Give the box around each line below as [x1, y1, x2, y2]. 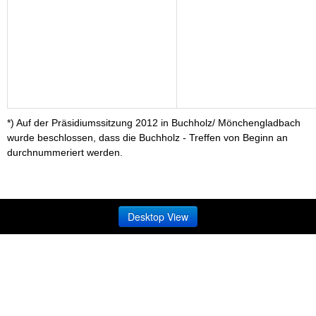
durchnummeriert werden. [7, 147, 123, 158]
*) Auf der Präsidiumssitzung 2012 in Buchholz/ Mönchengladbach [7, 117, 300, 128]
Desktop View [128, 209, 188, 224]
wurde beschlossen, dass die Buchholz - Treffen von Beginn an [7, 132, 288, 143]
